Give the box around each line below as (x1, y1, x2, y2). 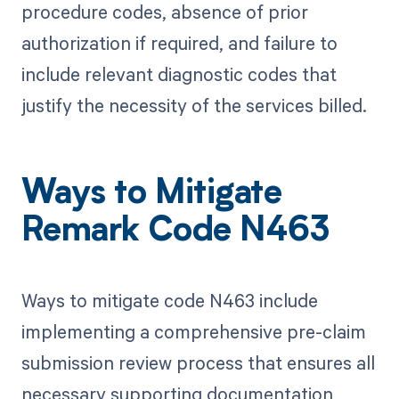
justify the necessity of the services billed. (20, 92, 367, 118)
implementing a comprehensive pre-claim (20, 319, 366, 345)
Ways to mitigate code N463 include (20, 288, 318, 313)
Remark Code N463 (20, 215, 330, 249)
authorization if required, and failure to (20, 29, 338, 55)
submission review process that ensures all (20, 350, 375, 376)
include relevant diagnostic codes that (20, 61, 337, 86)
